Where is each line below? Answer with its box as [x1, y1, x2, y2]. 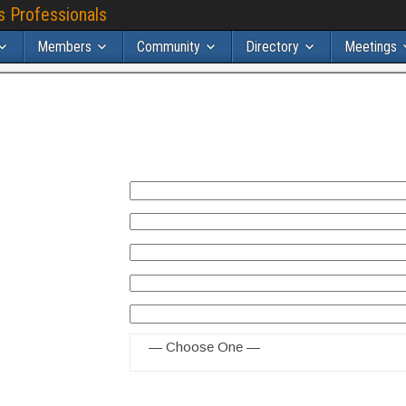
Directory [246, 38, 299, 55]
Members [37, 38, 92, 55]
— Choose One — [149, 339, 261, 354]
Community [137, 38, 200, 55]
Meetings [344, 38, 397, 55]
